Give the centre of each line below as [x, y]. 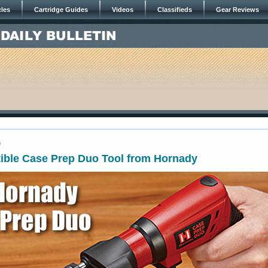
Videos [123, 10]
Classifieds [175, 10]
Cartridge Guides [61, 10]
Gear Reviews [237, 10]
